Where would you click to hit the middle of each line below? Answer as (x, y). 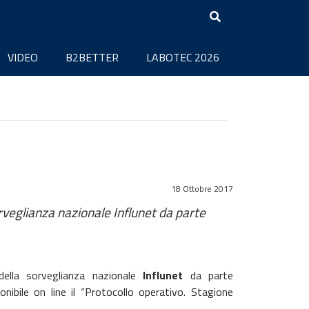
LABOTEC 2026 (183, 57)
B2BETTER (92, 57)
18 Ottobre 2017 (202, 189)
